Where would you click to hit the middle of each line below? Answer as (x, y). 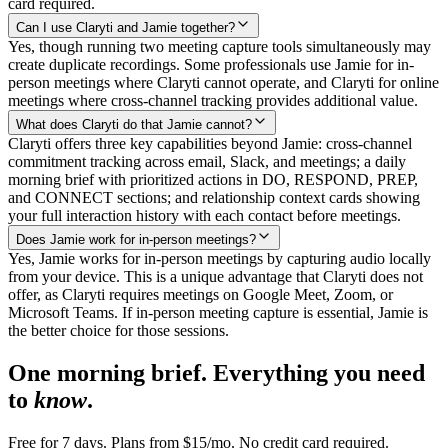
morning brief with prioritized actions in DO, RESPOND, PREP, (213, 179)
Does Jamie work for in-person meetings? (136, 239)
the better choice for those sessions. (118, 330)
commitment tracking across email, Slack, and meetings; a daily (207, 161)
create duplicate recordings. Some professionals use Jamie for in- (211, 64)
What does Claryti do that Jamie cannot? (134, 124)
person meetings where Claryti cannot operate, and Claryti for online (223, 82)
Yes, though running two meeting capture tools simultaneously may (219, 46)
